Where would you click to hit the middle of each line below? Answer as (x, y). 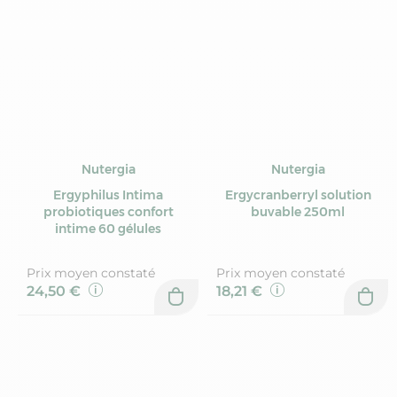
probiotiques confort (108, 212)
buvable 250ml (298, 212)
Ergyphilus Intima (108, 195)
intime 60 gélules (108, 229)
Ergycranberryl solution (298, 195)
